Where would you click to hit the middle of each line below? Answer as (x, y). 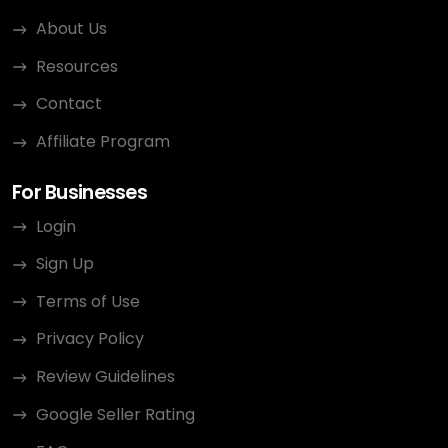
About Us (71, 29)
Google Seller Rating (115, 414)
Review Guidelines (105, 376)
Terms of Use (88, 301)
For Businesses (79, 192)
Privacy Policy (90, 339)
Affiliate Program (103, 142)
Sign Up (65, 264)
